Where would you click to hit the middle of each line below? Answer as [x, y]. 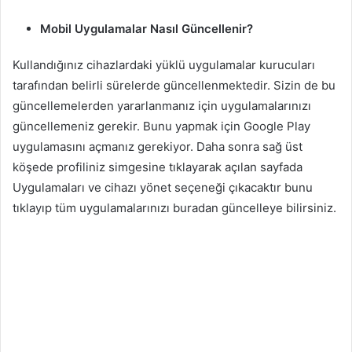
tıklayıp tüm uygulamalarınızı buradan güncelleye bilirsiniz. [174, 207]
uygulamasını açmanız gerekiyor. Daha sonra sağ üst [158, 146]
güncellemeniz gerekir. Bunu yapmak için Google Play [161, 126]
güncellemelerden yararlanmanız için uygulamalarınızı [162, 105]
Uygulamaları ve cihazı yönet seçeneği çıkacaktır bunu [163, 187]
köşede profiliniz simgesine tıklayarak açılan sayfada [158, 167]
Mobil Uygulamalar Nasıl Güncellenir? [147, 28]
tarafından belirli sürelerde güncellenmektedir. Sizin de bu [174, 85]
